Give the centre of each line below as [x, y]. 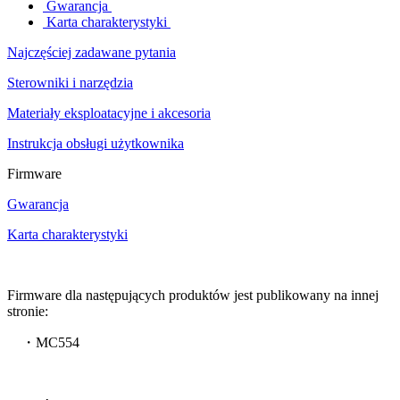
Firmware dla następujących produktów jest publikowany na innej [193, 295]
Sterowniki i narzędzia [70, 82]
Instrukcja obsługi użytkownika [96, 143]
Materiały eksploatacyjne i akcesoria [109, 112]
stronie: [28, 311]
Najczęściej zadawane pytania [92, 52]
